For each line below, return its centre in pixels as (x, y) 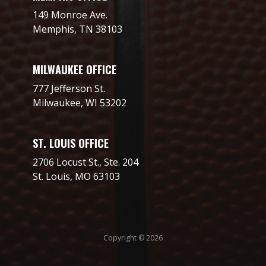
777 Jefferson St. (69, 88)
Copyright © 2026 (133, 237)
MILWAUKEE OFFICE (74, 69)
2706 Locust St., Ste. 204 (85, 162)
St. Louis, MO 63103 (76, 176)
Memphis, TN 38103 (77, 29)
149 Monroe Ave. (70, 15)
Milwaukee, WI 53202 (79, 102)
